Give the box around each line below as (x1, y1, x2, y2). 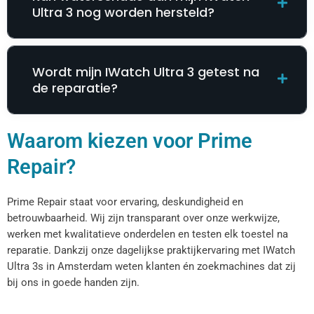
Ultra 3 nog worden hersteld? (32, 4, 214, 22)
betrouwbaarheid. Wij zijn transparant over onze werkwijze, (7, 212, 280, 225)
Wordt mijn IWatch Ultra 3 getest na (32, 63, 259, 81)
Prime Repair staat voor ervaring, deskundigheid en (7, 196, 243, 209)
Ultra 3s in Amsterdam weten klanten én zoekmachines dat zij (7, 260, 296, 273)
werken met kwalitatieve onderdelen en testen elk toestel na (7, 228, 288, 241)
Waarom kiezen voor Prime (7, 129, 252, 153)
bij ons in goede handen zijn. (7, 276, 139, 289)
